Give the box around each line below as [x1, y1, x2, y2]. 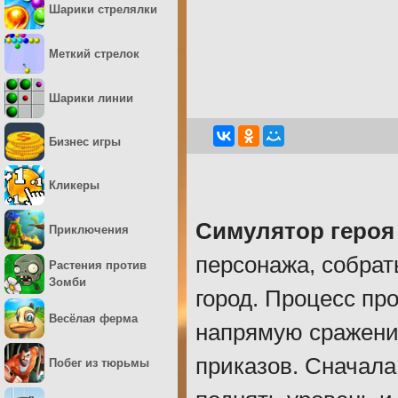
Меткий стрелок [49, 47, 139, 60]
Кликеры [49, 178, 99, 192]
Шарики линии [49, 92, 133, 105]
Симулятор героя [195, 219, 394, 243]
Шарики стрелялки [49, 3, 157, 16]
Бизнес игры [49, 134, 121, 148]
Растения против [49, 259, 147, 273]
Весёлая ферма [49, 311, 138, 325]
